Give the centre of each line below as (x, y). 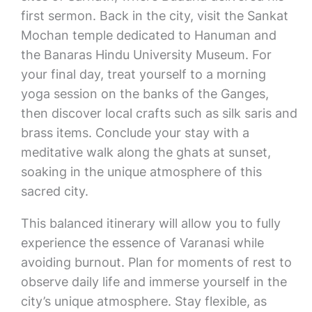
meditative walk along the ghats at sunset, (146, 152)
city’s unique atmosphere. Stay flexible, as (143, 301)
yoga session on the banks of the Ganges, (145, 94)
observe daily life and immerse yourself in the (154, 282)
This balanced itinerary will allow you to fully (150, 223)
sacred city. (54, 191)
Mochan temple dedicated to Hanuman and (148, 35)
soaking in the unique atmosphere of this (141, 172)
